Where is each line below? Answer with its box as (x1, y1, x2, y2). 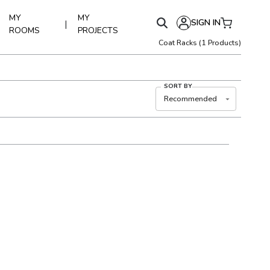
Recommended (164, 93, 217, 104)
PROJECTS (78, 25, 119, 36)
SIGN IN (191, 17, 221, 28)
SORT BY (164, 81, 192, 90)
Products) (206, 37, 241, 48)
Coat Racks (159, 37, 197, 48)
